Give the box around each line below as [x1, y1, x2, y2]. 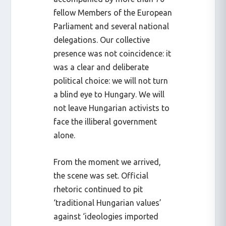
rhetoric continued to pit [53, 184, 143, 194]
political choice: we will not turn [53, 76, 168, 86]
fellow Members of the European [53, 8, 173, 18]
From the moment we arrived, [53, 157, 161, 166]
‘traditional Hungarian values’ [53, 198, 162, 207]
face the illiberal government [53, 117, 157, 127]
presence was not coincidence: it [53, 49, 172, 59]
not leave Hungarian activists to [53, 103, 170, 113]
